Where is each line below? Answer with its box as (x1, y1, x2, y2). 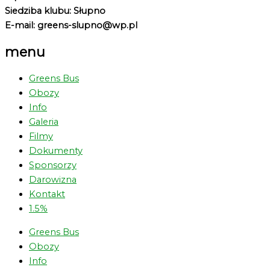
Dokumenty (29, 145, 83, 156)
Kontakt (29, 188, 65, 199)
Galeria (29, 116, 58, 127)
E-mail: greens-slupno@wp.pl (5, 19, 137, 31)
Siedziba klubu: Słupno (5, 5, 105, 16)
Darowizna (29, 174, 77, 185)
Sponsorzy (29, 159, 77, 171)
